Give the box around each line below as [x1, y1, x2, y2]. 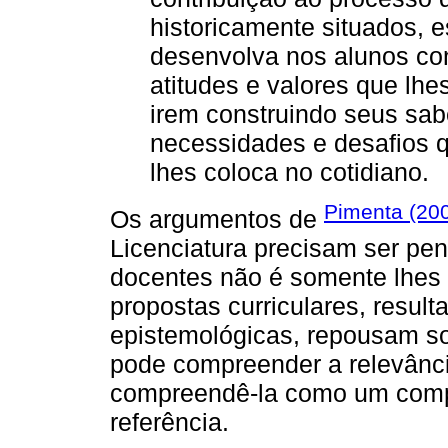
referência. [110, 408, 229, 437]
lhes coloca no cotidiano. [150, 157, 429, 186]
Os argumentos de [110, 205, 324, 234]
